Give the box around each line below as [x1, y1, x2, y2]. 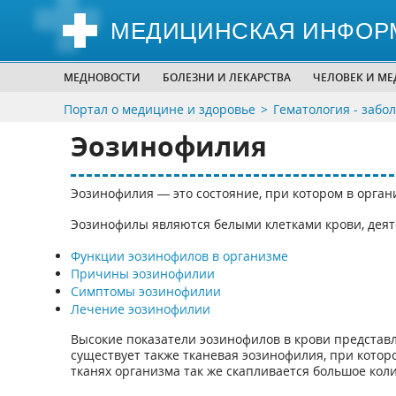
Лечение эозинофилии [70, 301, 210, 317]
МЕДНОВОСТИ [64, 70, 141, 85]
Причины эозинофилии [70, 265, 215, 282]
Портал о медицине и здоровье [64, 101, 255, 118]
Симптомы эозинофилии [70, 283, 221, 300]
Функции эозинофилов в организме [70, 247, 288, 264]
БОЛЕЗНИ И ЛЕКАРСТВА [163, 70, 291, 85]
